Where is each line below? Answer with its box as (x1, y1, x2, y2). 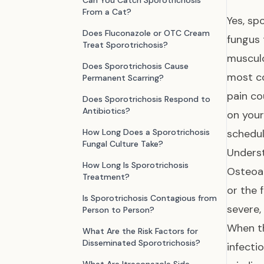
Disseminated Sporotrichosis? (82, 237, 200, 248)
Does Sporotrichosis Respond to (82, 94, 210, 104)
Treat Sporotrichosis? (82, 39, 168, 50)
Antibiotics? (82, 105, 130, 116)
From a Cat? (82, 6, 131, 17)
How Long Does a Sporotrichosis (82, 127, 210, 137)
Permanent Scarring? (82, 72, 164, 83)
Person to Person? (82, 204, 154, 215)
